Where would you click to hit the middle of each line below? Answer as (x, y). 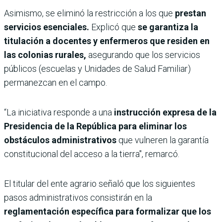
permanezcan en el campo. (55, 83)
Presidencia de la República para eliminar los (95, 126)
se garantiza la (168, 27)
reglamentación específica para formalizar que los (108, 212)
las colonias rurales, (45, 55)
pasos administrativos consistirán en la (78, 198)
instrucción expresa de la (164, 112)
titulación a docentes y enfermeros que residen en (107, 41)
